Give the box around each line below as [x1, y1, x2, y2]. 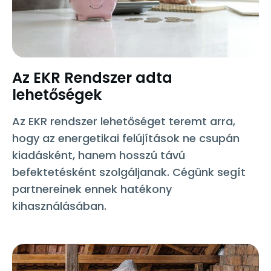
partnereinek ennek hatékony [12, 181, 172, 197]
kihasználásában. [12, 198, 106, 214]
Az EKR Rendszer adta [12, 68, 172, 88]
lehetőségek [12, 85, 102, 105]
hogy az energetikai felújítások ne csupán [12, 131, 240, 146]
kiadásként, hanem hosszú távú [12, 148, 185, 163]
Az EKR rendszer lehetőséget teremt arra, [12, 114, 235, 129]
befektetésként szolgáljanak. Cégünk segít [12, 165, 246, 180]
